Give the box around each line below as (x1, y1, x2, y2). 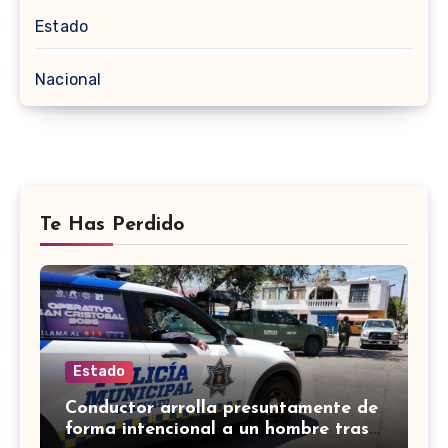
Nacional (35, 70, 102, 90)
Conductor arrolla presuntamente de (65, 399, 378, 419)
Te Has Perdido (40, 215, 185, 236)
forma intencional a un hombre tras (65, 420, 369, 440)
